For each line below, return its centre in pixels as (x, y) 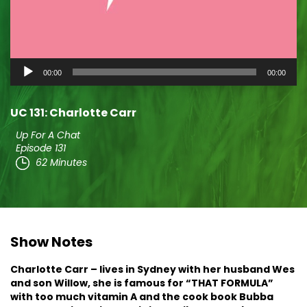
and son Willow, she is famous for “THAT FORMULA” (142, 283)
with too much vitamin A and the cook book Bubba (142, 297)
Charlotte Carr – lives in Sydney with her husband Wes (152, 269)
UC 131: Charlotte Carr (73, 113)
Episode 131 (41, 148)
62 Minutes (61, 162)
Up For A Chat (48, 135)
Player (27, 83)
